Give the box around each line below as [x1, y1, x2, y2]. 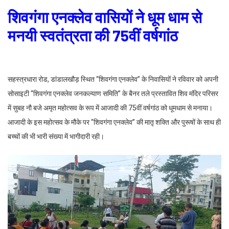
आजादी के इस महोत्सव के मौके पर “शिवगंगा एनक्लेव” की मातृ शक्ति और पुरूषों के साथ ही [8, 118, 221, 126]
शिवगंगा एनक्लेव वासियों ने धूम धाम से [8, 7, 202, 26]
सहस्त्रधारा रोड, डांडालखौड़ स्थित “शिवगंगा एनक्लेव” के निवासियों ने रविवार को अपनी [8, 75, 218, 83]
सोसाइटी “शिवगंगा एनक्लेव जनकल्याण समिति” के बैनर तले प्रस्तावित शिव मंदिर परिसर [8, 89, 218, 98]
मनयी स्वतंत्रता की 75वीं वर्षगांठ [8, 26, 178, 44]
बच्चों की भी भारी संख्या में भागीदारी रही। [8, 132, 104, 141]
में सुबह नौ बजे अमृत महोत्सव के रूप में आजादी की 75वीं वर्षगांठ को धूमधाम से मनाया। [8, 103, 213, 112]
